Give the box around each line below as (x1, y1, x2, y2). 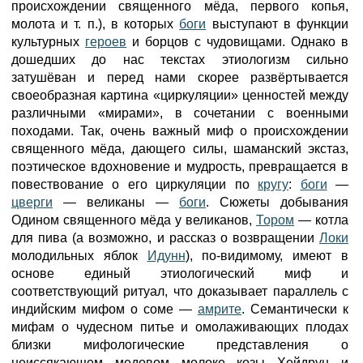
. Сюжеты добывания (206, 195, 348, 209)
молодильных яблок (11, 249, 147, 263)
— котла (294, 213, 348, 227)
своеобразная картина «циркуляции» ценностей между (11, 88, 348, 102)
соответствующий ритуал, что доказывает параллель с (11, 284, 348, 298)
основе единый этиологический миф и (11, 267, 348, 280)
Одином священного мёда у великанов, (11, 213, 256, 227)
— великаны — (53, 195, 179, 209)
